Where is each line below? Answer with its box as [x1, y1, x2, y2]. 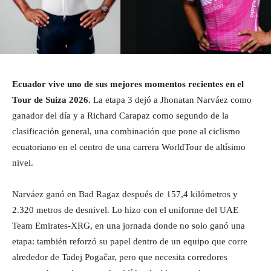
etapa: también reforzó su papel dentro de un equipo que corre [12, 236, 247, 246]
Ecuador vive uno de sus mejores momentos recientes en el [12, 79, 244, 89]
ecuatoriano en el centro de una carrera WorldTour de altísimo [12, 142, 246, 152]
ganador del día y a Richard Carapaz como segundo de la [12, 110, 229, 120]
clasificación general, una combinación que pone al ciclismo [12, 126, 240, 136]
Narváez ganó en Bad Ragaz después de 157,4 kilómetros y [12, 189, 238, 199]
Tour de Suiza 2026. [12, 94, 91, 105]
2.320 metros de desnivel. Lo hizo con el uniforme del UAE [12, 204, 238, 215]
